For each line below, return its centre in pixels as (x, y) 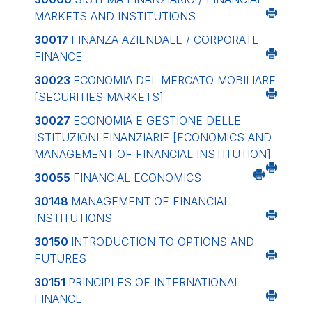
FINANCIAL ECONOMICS (137, 178)
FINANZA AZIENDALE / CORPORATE (165, 40)
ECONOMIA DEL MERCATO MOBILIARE (174, 80)
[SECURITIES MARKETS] (99, 97)
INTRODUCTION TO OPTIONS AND (163, 242)
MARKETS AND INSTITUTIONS (115, 16)
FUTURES (60, 258)
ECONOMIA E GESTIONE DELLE (157, 120)
